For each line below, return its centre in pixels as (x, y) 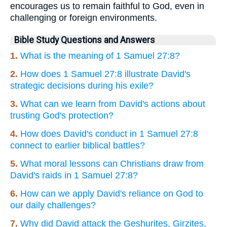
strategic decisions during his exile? (82, 85)
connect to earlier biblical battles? (78, 145)
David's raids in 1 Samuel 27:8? (74, 175)
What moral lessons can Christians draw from (112, 163)
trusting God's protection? (62, 115)
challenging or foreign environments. (84, 17)
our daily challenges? (53, 205)
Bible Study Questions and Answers (85, 40)
